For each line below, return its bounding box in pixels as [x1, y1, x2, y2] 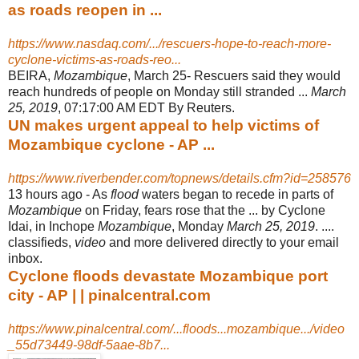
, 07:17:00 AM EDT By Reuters [58, 100, 232, 115]
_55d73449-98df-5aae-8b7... [8, 337, 170, 352]
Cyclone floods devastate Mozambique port [8, 267, 328, 284]
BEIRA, [8, 68, 54, 83]
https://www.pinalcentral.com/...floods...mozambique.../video [8, 321, 345, 336]
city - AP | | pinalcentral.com [8, 286, 211, 304]
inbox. [8, 251, 42, 265]
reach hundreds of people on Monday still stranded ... [8, 84, 311, 99]
